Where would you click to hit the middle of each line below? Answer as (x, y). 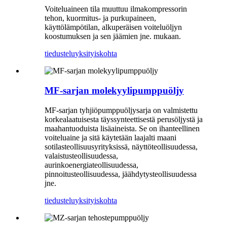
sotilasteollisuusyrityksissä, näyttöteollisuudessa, (121, 146)
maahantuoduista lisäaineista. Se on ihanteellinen (122, 128)
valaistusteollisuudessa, (81, 156)
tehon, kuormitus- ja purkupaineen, (100, 18)
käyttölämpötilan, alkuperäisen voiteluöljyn (113, 27)
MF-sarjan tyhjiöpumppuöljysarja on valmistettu (121, 110)
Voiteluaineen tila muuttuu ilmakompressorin (116, 9)
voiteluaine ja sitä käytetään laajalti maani (110, 137)
